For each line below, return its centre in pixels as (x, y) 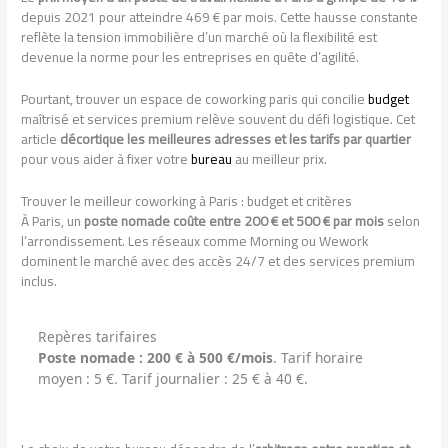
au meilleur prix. (280, 159)
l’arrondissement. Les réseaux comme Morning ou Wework (195, 240)
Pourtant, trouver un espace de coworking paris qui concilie (195, 99)
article (41, 139)
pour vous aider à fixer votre (106, 159)
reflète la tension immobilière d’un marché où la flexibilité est (199, 37)
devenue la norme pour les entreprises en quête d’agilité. (190, 57)
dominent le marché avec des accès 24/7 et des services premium (218, 260)
